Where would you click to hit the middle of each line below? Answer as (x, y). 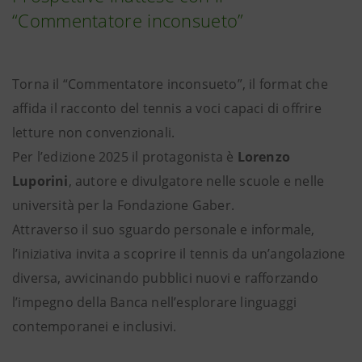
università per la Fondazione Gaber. (123, 205)
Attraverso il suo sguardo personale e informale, (164, 229)
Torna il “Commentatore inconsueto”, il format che (170, 84)
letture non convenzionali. (94, 133)
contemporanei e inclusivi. (95, 326)
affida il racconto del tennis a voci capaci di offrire (167, 108)
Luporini (40, 181)
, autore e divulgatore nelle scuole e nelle (196, 181)
